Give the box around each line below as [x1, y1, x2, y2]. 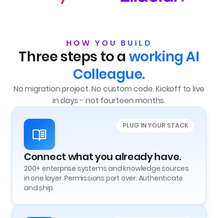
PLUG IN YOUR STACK [123, 121, 188, 130]
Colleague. [73, 65, 145, 84]
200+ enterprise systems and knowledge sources [24, 163, 189, 173]
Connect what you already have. [24, 150, 181, 163]
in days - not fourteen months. [52, 95, 165, 106]
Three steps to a [18, 47, 129, 66]
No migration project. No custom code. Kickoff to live [13, 83, 205, 94]
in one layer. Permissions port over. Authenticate [24, 173, 183, 183]
